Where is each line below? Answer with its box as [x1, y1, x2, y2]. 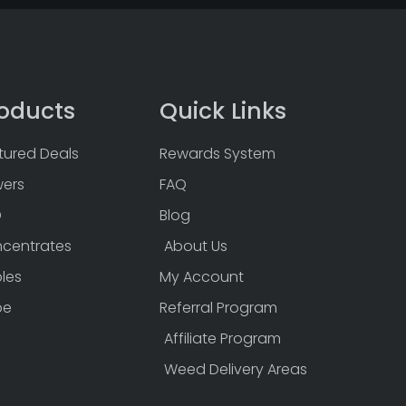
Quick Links [159, 95, 286, 128]
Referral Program [159, 297, 277, 319]
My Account [159, 266, 244, 288]
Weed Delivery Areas [163, 359, 307, 381]
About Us [163, 236, 227, 257]
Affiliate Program [163, 328, 281, 350]
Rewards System [159, 143, 275, 165]
